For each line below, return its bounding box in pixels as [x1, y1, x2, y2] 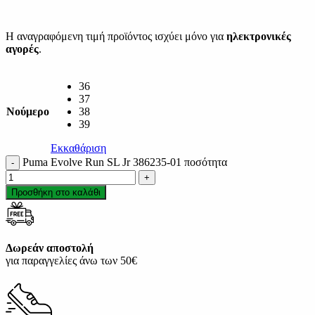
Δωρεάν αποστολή [6, 242, 94, 255]
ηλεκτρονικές [226, 30, 291, 43]
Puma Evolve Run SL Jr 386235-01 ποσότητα [22, 156, 227, 169]
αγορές [6, 43, 39, 56]
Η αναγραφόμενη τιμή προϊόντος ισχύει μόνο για [6, 30, 226, 43]
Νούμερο [6, 105, 49, 118]
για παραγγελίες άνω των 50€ [6, 255, 137, 267]
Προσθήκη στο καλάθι [11, 187, 101, 198]
